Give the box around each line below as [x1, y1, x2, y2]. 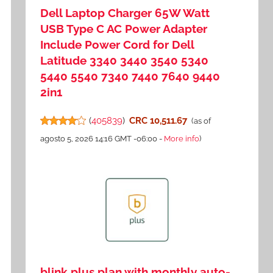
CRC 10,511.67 [129, 115, 187, 126]
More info [164, 133, 200, 143]
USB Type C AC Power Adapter [40, 21, 208, 35]
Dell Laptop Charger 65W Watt [40, 5, 210, 19]
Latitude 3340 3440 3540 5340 [40, 53, 209, 67]
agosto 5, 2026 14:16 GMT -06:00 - [40, 133, 165, 143]
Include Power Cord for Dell [40, 37, 194, 51]
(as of [191, 116, 211, 126]
